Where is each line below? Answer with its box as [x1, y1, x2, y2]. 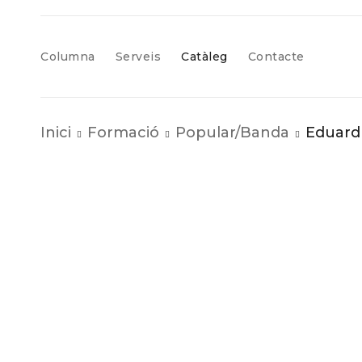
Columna [40, 49, 95, 64]
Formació [87, 124, 159, 141]
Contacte [247, 49, 305, 64]
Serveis [115, 49, 161, 64]
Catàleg [181, 49, 228, 64]
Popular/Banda [175, 124, 289, 141]
